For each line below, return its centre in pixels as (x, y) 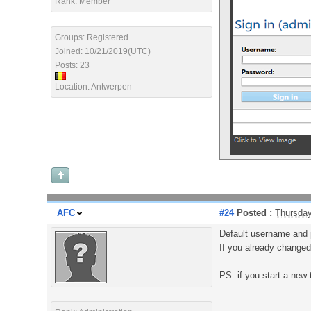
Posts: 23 (72, 65)
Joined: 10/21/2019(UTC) (103, 51)
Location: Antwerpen (93, 87)
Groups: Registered (92, 37)
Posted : (253, 213)
